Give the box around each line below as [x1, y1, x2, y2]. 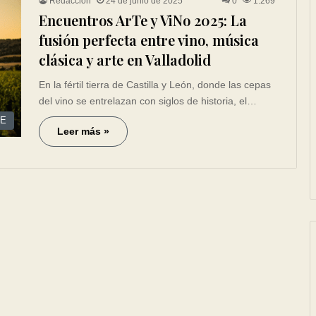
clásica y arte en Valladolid [39, 50, 211, 69]
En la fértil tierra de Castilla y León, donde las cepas [39, 79, 271, 90]
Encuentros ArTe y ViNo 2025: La [39, 11, 247, 30]
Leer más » [57, 126, 109, 137]
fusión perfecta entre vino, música [39, 30, 259, 49]
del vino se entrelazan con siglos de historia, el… [39, 95, 257, 107]
